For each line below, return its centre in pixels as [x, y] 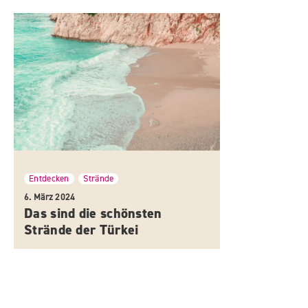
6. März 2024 [50, 197]
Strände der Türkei [81, 230]
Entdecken [49, 178]
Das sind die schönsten [93, 213]
